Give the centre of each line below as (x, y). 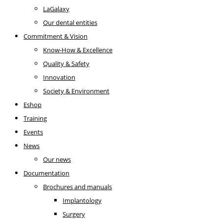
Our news (57, 159)
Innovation (59, 77)
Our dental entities (70, 22)
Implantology (82, 200)
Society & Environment (76, 91)
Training (35, 118)
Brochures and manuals (77, 187)
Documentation (46, 173)
